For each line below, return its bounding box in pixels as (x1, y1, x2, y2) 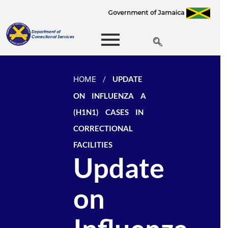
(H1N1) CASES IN (73, 107, 144, 117)
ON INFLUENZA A (73, 91, 147, 100)
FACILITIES (73, 140, 113, 149)
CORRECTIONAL (73, 124, 133, 133)
